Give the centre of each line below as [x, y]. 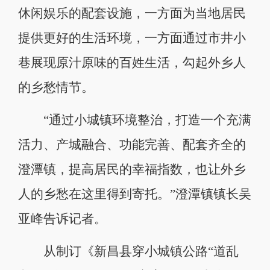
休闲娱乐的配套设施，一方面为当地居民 [132, 13]
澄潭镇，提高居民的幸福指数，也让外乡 [132, 169]
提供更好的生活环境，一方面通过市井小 [132, 38]
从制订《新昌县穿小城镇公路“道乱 [128, 251]
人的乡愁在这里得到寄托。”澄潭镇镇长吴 [134, 194]
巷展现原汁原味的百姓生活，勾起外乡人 [132, 62]
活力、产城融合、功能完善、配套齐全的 [132, 144]
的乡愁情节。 [56, 87]
